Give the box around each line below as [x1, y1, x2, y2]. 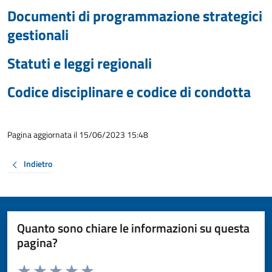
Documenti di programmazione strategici [7, 5, 262, 27]
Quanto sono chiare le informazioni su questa [17, 218, 250, 237]
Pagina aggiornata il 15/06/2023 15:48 [7, 128, 148, 141]
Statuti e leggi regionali [7, 52, 152, 74]
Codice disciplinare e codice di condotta [7, 81, 251, 103]
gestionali [7, 24, 69, 46]
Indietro [24, 157, 52, 171]
